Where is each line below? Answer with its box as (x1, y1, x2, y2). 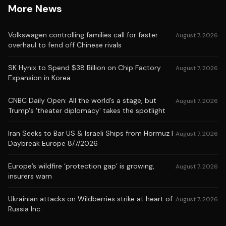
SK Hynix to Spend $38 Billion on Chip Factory (8, 63, 161, 72)
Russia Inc (8, 204, 40, 213)
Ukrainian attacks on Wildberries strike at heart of (8, 194, 173, 203)
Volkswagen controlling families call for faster (8, 30, 158, 39)
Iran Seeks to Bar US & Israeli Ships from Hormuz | (8, 129, 173, 138)
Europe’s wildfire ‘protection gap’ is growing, (8, 161, 154, 171)
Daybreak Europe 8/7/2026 (8, 139, 98, 148)
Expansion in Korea (8, 73, 71, 82)
